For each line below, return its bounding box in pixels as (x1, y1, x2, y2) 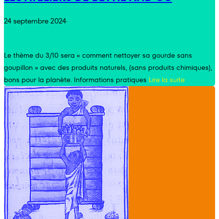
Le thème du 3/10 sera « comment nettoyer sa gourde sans (4, 50, 192, 60)
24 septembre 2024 (4, 16, 66, 26)
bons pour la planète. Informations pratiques (4, 74, 149, 85)
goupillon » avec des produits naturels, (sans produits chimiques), (4, 62, 212, 72)
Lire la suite (149, 74, 185, 85)
